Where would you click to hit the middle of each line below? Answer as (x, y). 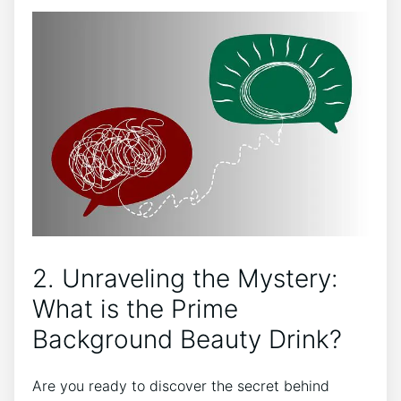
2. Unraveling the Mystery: (185, 279)
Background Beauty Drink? (187, 340)
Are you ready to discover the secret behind (181, 386)
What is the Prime (135, 309)
